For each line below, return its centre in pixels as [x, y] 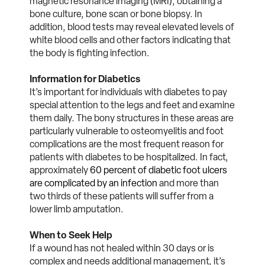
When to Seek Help [71, 235]
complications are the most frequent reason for [127, 144]
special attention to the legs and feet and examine [132, 105]
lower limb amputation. [77, 209]
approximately [59, 170]
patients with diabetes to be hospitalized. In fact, [129, 157]
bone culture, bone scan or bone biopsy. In [116, 14]
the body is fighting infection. [91, 53]
